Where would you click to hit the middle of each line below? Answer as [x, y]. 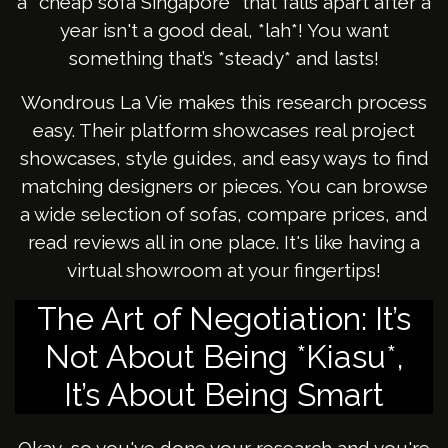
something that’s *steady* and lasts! [224, 58]
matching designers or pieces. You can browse [224, 186]
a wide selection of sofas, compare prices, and [224, 214]
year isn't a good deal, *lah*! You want [224, 30]
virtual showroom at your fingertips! [224, 270]
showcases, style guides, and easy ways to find [224, 158]
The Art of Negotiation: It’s [224, 319]
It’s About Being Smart [224, 395]
